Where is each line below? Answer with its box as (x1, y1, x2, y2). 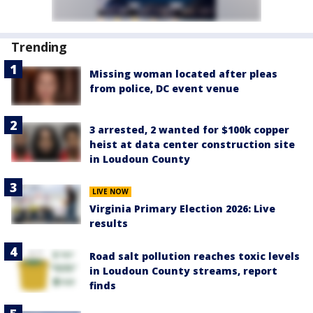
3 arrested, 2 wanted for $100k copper (89, 123, 289, 137)
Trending (11, 38, 68, 55)
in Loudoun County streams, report (89, 264, 277, 278)
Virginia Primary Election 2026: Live (89, 202, 275, 216)
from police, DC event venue (89, 82, 239, 95)
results (89, 217, 128, 231)
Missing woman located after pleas (89, 67, 277, 80)
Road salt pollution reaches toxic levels (89, 249, 300, 263)
